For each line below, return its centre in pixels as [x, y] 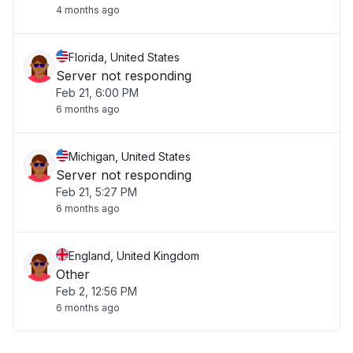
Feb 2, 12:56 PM [97, 291]
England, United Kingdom [134, 256]
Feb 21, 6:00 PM [97, 93]
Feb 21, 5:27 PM [97, 192]
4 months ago [88, 10]
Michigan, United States [130, 156]
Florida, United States [124, 57]
